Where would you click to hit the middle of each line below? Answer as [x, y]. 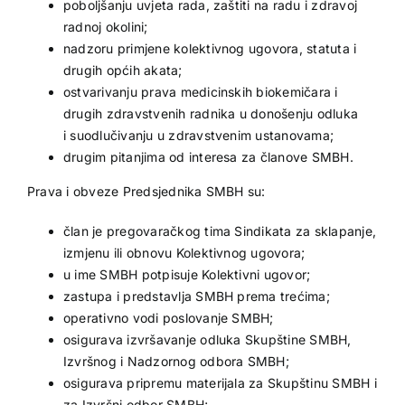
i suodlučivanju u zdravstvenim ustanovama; [198, 135]
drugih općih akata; [122, 70]
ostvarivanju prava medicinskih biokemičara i [200, 91]
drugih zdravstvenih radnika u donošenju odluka [211, 113]
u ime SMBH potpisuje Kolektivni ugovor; [187, 274]
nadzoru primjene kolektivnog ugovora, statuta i [210, 48]
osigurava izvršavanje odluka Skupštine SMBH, [207, 339]
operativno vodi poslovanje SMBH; [168, 317]
